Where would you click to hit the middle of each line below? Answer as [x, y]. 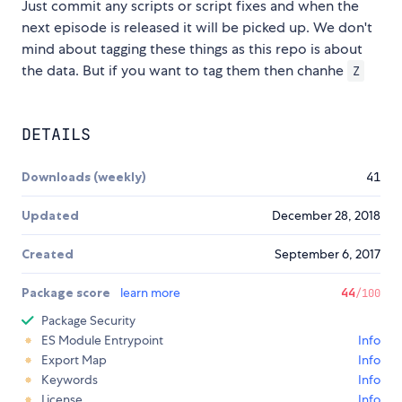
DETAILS [56, 135]
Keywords [70, 380]
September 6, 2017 [328, 254]
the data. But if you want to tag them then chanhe [184, 71]
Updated [50, 216]
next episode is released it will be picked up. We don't [197, 28]
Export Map [74, 360]
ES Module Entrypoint [102, 341]
